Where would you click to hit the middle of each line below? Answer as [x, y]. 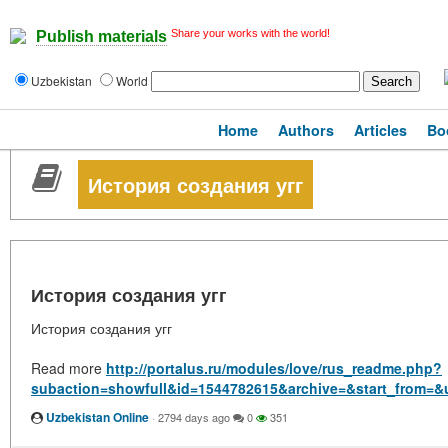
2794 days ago [194, 417]
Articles [380, 130]
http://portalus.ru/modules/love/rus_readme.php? [274, 368]
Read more [68, 368]
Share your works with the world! [250, 33]
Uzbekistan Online [97, 417]
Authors [306, 130]
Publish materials [101, 37]
